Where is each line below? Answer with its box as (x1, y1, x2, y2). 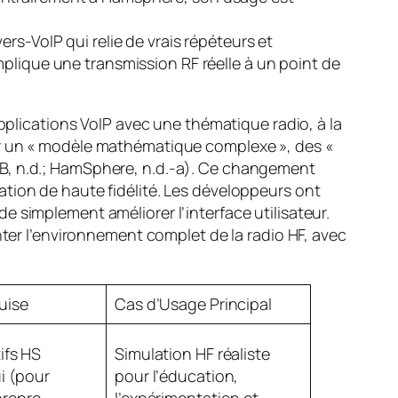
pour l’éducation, (115, 364, 239, 386)
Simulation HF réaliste (115, 342, 270, 364)
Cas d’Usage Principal (115, 292, 272, 314)
